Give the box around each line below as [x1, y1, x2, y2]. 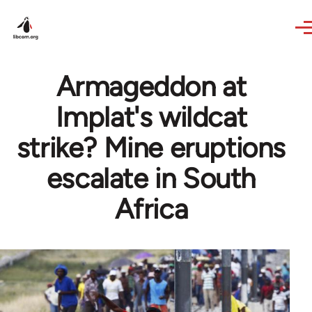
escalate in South [46, 162, 256, 195]
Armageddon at [56, 70, 247, 103]
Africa [114, 192, 188, 226]
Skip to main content [13, 3, 120, 16]
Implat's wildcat [55, 100, 247, 134]
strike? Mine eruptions [16, 131, 286, 164]
